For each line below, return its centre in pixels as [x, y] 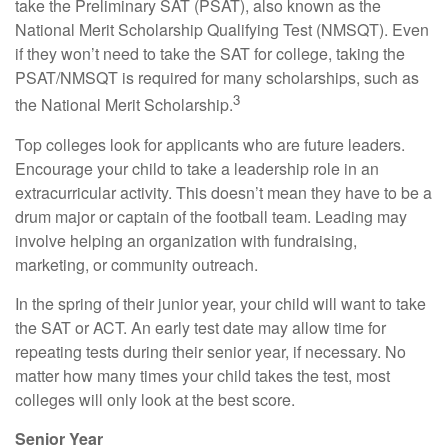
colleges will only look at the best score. [155, 399]
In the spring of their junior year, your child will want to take [220, 303]
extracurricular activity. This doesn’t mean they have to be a [223, 192]
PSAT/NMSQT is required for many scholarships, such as [217, 78]
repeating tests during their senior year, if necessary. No [210, 351]
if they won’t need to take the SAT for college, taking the [210, 54]
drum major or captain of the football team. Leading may [211, 216]
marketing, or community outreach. [136, 264]
